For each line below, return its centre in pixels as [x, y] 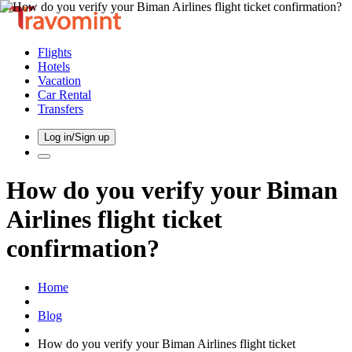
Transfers [60, 109]
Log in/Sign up [77, 137]
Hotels [54, 66]
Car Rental [64, 95]
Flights [55, 52]
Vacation [59, 81]
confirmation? [83, 249]
